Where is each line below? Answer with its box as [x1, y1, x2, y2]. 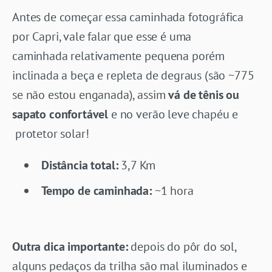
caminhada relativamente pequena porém [12, 47, 225, 64]
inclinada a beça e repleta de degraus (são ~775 [12, 67, 254, 83]
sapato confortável [12, 106, 109, 122]
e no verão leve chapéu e [108, 106, 239, 122]
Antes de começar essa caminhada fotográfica [12, 8, 244, 25]
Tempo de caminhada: [41, 182, 152, 199]
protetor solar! [12, 125, 89, 141]
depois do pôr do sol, [131, 238, 236, 254]
